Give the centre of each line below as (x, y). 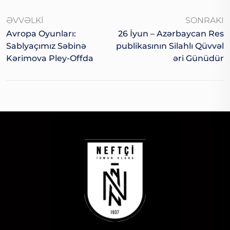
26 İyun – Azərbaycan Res (171, 34)
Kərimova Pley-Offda (50, 59)
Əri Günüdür (198, 59)
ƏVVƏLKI (25, 21)
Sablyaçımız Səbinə (46, 46)
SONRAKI (205, 21)
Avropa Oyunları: (41, 34)
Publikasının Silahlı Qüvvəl (170, 46)
